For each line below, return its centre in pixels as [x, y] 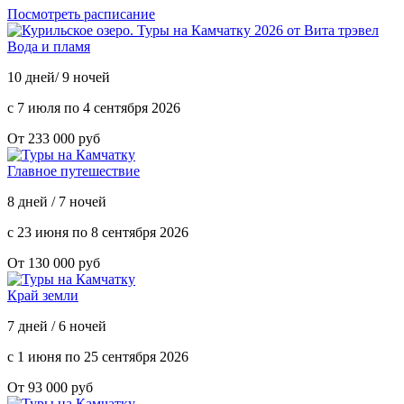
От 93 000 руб [50, 387]
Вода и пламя [49, 46]
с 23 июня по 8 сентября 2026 [98, 232]
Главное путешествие [73, 170]
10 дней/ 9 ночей [59, 77]
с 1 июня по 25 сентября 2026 [98, 356]
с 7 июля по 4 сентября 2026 [94, 107]
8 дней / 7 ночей [57, 201]
